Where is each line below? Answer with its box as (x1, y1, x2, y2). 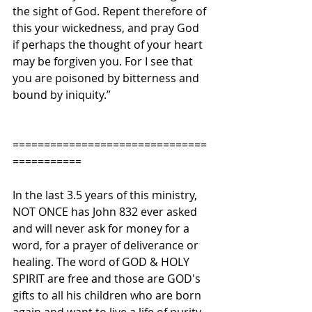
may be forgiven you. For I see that (13, 54, 196, 70)
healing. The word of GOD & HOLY (13, 254, 192, 270)
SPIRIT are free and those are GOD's (13, 271, 203, 287)
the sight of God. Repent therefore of (13, 3, 209, 19)
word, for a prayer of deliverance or (13, 237, 201, 253)
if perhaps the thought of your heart (13, 37, 205, 53)
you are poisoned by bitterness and (13, 70, 202, 86)
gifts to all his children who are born (13, 288, 204, 304)
